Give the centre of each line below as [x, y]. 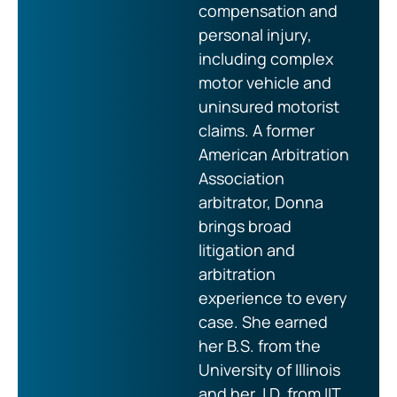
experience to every [273, 297]
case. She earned [263, 321]
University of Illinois [269, 369]
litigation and [247, 249]
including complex [266, 58]
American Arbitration [274, 154]
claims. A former [257, 130]
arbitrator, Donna [261, 202]
